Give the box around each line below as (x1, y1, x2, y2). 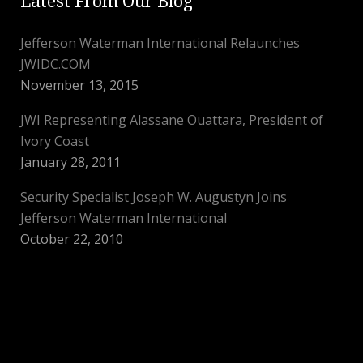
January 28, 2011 (20, 153, 121, 171)
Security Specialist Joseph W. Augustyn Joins (20, 188, 287, 206)
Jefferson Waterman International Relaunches (20, 34, 300, 52)
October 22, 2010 (20, 230, 123, 248)
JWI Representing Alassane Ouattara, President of (20, 111, 323, 129)
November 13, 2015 (20, 76, 139, 94)
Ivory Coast (20, 132, 89, 150)
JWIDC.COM (20, 55, 91, 73)
